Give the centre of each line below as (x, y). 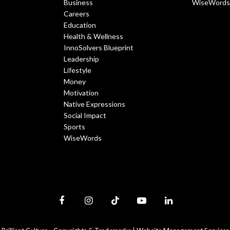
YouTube (154, 205)
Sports (74, 127)
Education (80, 25)
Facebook (76, 205)
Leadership (81, 59)
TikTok (125, 205)
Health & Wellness (93, 36)
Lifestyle (78, 70)
